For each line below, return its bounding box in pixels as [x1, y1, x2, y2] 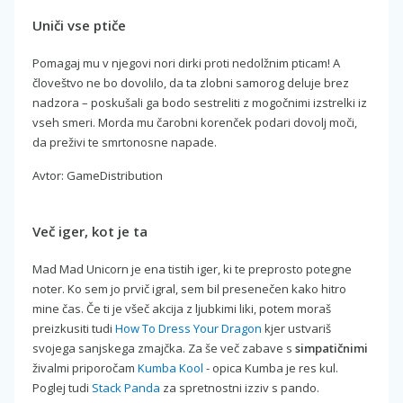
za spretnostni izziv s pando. [160, 379, 319, 396]
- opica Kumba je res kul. [203, 359, 338, 376]
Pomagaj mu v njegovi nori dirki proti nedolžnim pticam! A [32, 54, 340, 71]
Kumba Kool [138, 359, 203, 376]
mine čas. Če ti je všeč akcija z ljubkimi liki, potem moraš [32, 300, 331, 317]
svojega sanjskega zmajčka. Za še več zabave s [32, 339, 295, 356]
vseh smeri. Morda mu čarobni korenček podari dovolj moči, [32, 113, 357, 130]
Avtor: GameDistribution [32, 166, 163, 184]
